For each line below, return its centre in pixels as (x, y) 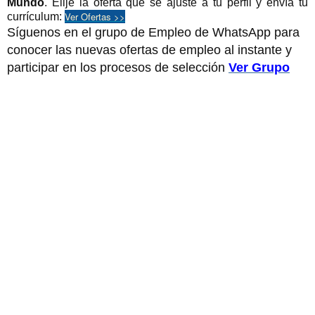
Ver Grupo (259, 67)
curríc (21, 16)
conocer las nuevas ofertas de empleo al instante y (149, 50)
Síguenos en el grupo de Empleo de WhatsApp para (153, 32)
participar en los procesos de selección (118, 67)
